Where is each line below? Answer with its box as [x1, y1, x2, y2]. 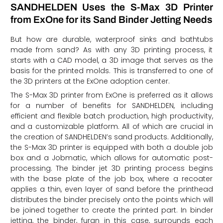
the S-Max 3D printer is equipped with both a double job [10, 142, 213, 152]
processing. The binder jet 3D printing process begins [10, 163, 213, 173]
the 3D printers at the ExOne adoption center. [10, 76, 172, 86]
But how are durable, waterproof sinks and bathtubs [10, 34, 213, 44]
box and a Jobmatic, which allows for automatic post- [10, 152, 213, 163]
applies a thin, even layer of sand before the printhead [10, 184, 213, 194]
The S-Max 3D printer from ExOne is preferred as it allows [10, 90, 213, 100]
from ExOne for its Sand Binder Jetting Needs [10, 14, 213, 25]
